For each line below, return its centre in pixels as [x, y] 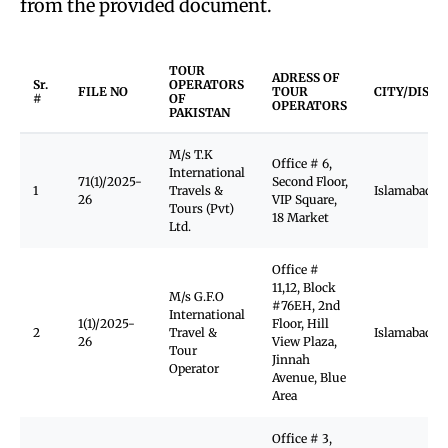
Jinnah [291, 359]
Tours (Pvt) [201, 208]
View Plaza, [304, 341]
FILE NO [103, 91]
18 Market [300, 217]
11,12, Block [304, 287]
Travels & [196, 190]
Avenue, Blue [309, 377]
